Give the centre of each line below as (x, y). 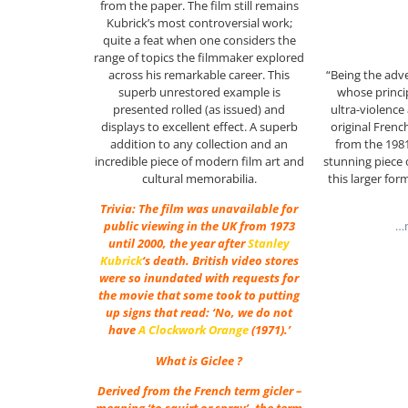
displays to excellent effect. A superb (199, 127)
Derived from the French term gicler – (199, 391)
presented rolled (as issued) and (199, 110)
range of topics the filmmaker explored (199, 58)
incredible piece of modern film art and (199, 162)
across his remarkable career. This (199, 75)
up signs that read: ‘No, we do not (199, 313)
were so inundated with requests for (199, 278)
